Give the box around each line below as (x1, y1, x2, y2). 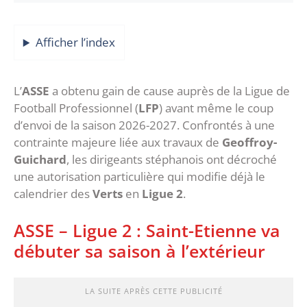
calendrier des (14, 186, 93, 201)
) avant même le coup (159, 100, 273, 116)
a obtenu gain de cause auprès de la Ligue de (49, 83, 290, 99)
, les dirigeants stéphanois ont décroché (66, 151, 277, 167)
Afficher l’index (35, 34, 115, 51)
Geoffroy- (222, 134, 277, 150)
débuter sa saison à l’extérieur (14, 238, 265, 262)
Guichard (14, 151, 66, 167)
